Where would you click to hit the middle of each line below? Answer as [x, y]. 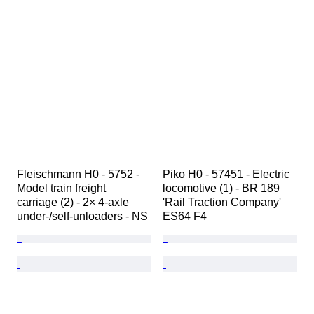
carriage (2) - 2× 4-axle [74, 203]
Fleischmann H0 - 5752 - [80, 175]
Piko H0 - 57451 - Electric [227, 175]
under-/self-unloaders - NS [82, 217]
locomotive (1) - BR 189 [223, 189]
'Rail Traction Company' [223, 203]
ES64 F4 [185, 217]
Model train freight [63, 189]
